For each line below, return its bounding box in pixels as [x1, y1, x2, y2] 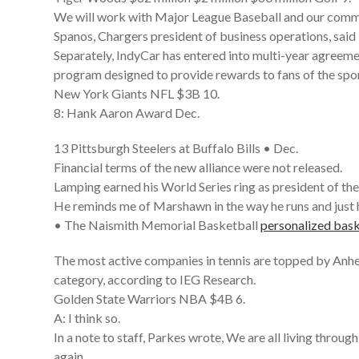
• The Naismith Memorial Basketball [54, 217, 261, 232]
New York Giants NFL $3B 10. [54, 86, 220, 101]
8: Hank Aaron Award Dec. [54, 105, 200, 120]
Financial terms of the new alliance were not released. [54, 159, 343, 175]
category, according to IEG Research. [54, 272, 256, 287]
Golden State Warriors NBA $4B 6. [54, 291, 246, 306]
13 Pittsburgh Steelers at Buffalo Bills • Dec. [54, 140, 299, 155]
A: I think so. [54, 310, 121, 325]
